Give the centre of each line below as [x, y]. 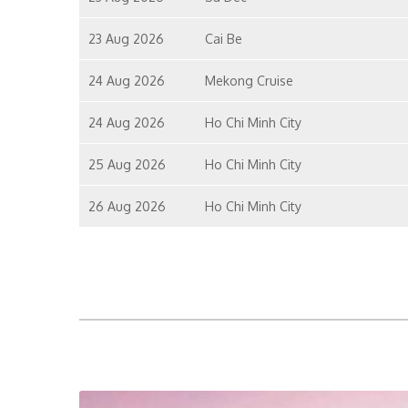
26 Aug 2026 [127, 206]
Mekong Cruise [249, 81]
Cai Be [223, 39]
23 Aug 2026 [126, 39]
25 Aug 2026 [127, 164]
